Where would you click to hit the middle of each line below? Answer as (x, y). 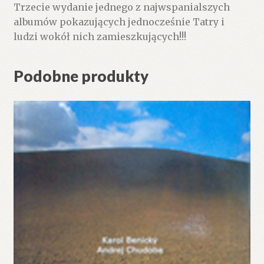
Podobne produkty (81, 76)
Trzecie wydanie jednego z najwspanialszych (121, 7)
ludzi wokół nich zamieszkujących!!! (100, 37)
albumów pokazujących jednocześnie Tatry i (119, 22)
